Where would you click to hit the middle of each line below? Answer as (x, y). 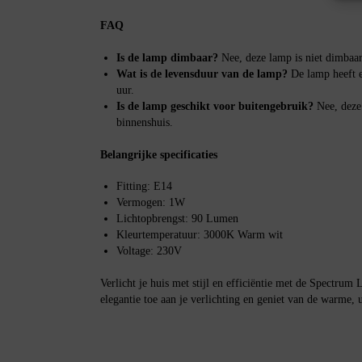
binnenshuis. (144, 122)
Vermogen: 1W (150, 202)
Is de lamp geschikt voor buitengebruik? (215, 106)
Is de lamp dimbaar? (167, 57)
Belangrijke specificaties (158, 154)
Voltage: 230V (149, 250)
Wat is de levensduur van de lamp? (202, 74)
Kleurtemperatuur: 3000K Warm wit (199, 234)
